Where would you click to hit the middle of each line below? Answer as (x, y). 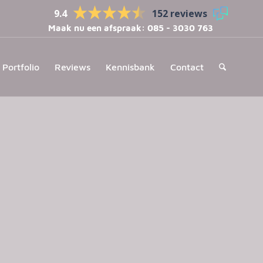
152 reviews (180, 13)
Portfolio (21, 67)
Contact (187, 67)
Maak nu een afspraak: (98, 28)
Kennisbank (130, 67)
